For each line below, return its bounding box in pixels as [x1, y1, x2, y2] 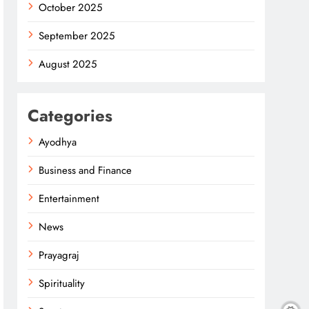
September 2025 [39, 28, 115, 43]
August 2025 [39, 57, 97, 72]
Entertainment [39, 191, 100, 206]
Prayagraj [39, 248, 80, 263]
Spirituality [39, 276, 86, 291]
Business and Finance [39, 163, 132, 178]
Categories [28, 103, 113, 128]
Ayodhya [39, 134, 77, 150]
